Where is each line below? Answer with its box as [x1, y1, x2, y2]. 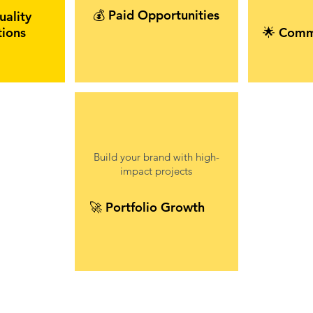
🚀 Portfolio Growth [89, 199, 205, 216]
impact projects [120, 164, 192, 178]
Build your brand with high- [93, 150, 219, 164]
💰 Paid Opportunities [93, 7, 219, 24]
